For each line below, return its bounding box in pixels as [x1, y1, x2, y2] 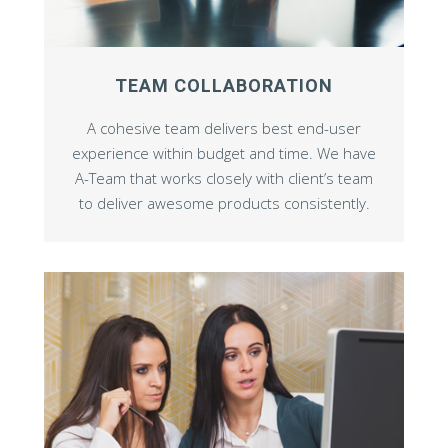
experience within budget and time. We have [72, 143, 376, 164]
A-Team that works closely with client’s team [75, 168, 373, 189]
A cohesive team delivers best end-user [87, 118, 361, 139]
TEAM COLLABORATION [115, 75, 333, 97]
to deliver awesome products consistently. [78, 193, 370, 214]
